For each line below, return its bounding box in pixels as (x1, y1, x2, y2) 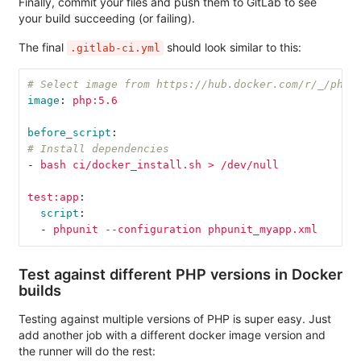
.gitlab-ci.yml (70, 41, 160, 54)
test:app (27, 191, 79, 204)
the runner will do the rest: (19, 343, 156, 358)
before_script (27, 127, 111, 139)
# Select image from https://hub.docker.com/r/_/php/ (27, 78, 356, 91)
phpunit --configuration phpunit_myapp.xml (52, 223, 317, 236)
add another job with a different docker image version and (19, 327, 326, 342)
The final (19, 39, 67, 54)
